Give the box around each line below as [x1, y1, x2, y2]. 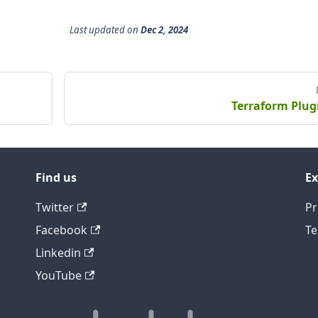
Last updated [69, 23, 125, 37]
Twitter [35, 199, 74, 216]
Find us [35, 170, 77, 186]
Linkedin [35, 245, 81, 261]
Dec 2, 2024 [140, 23, 188, 37]
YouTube [35, 268, 82, 284]
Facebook [35, 222, 87, 238]
